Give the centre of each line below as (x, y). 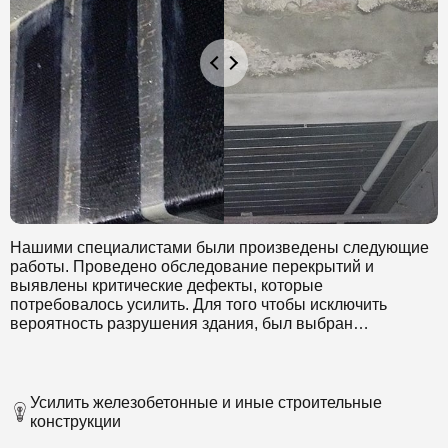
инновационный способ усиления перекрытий (181, 342)
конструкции (75, 421)
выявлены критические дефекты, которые (166, 285)
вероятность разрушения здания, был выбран (181, 323)
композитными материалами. (119, 361)
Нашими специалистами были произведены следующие (219, 247)
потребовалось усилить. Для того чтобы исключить (198, 304)
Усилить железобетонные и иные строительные (206, 402)
